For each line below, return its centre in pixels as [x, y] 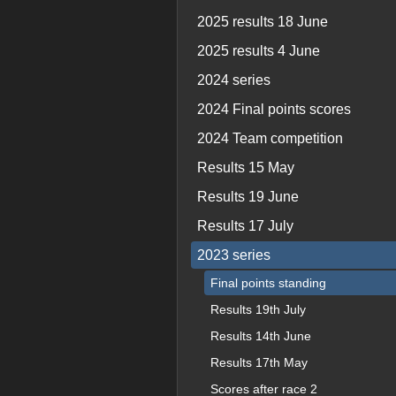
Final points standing [268, 283]
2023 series [233, 255]
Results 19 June [247, 197]
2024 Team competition [270, 138]
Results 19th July [258, 309]
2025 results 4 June [258, 51]
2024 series [233, 80]
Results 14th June [260, 336]
